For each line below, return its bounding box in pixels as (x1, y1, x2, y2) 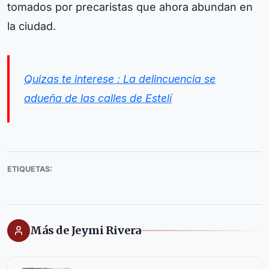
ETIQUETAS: (7, 164, 52, 174)
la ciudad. (7, 19, 56, 32)
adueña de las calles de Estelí (24, 91, 172, 104)
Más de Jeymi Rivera (30, 223, 142, 238)
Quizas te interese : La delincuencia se (24, 72, 216, 85)
